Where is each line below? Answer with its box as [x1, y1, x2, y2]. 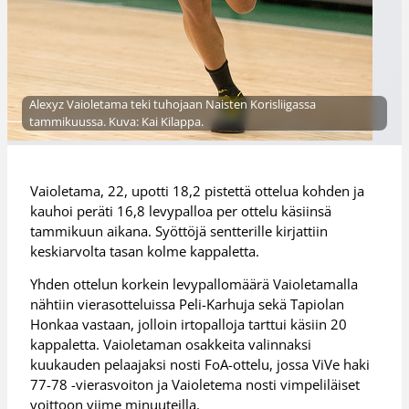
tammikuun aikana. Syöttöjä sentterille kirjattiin [30, 221, 329, 240]
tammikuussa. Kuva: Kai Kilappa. [29, 113, 204, 131]
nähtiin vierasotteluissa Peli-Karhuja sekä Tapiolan [30, 295, 345, 314]
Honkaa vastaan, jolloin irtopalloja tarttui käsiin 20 [30, 315, 348, 334]
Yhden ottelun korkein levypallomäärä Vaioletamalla [30, 275, 359, 294]
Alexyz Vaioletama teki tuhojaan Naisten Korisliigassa [29, 96, 316, 113]
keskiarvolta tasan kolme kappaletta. [30, 241, 260, 260]
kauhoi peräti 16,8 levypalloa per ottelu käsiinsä [30, 201, 332, 220]
